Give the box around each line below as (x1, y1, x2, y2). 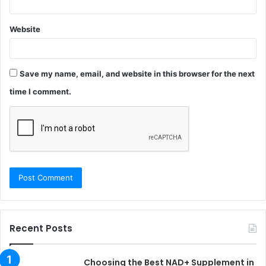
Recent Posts (9, 222, 72, 235)
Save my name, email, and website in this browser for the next (20, 69, 255, 78)
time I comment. (9, 87, 71, 96)
